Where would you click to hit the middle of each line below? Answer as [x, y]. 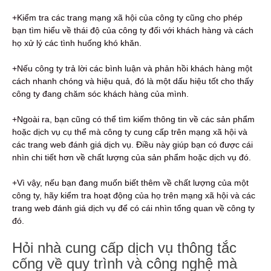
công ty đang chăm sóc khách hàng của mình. [100, 94]
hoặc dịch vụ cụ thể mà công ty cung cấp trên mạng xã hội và [130, 132]
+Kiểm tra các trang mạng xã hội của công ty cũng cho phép [127, 18]
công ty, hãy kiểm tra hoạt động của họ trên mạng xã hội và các [134, 196]
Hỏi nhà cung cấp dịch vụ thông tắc [124, 248]
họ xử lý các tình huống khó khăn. [77, 43]
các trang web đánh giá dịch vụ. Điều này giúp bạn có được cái [132, 145]
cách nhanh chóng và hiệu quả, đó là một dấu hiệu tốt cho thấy [133, 81]
